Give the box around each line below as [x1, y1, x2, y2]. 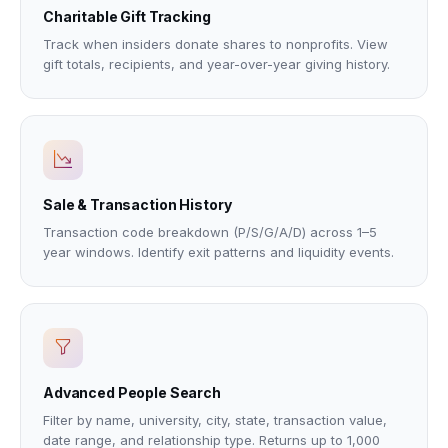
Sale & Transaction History [43, 196, 232, 213]
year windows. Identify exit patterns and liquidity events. [43, 244, 394, 260]
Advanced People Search [43, 384, 221, 401]
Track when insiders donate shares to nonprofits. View [43, 36, 388, 52]
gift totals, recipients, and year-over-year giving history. [43, 56, 390, 72]
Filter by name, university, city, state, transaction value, [43, 412, 387, 428]
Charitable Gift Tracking [43, 8, 211, 25]
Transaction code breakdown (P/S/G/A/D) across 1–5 [43, 224, 377, 240]
